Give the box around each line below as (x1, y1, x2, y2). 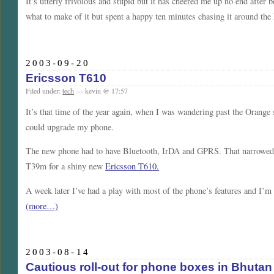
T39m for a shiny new (26, 160, 106, 172)
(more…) (26, 199, 59, 212)
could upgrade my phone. (26, 120, 114, 133)
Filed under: (26, 85, 63, 95)
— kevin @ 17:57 (74, 85, 128, 95)
